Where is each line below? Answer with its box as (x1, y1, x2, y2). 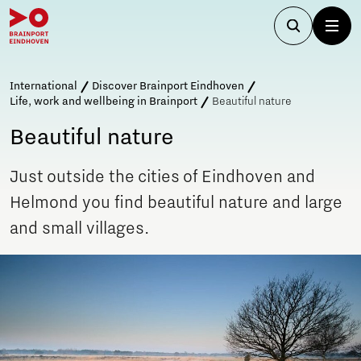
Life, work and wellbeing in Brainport (10, 95, 197, 108)
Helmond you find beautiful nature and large (10, 193, 342, 213)
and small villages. (10, 219, 149, 239)
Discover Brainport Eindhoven (92, 80, 244, 93)
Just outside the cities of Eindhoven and (10, 168, 315, 187)
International (10, 80, 77, 93)
